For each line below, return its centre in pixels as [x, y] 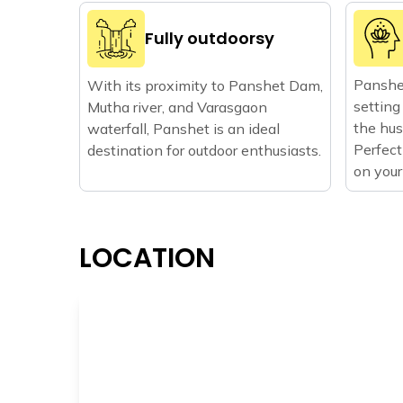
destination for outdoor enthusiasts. [204, 150]
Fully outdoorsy [210, 38]
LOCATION [147, 258]
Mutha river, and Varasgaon [177, 107]
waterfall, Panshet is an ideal [184, 128]
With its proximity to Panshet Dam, [205, 85]
